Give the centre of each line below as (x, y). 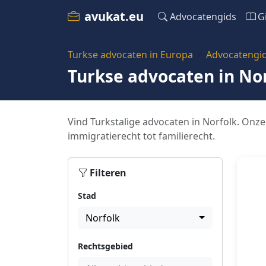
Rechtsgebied (105, 246)
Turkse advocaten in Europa (130, 55)
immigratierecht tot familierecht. (141, 136)
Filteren (108, 173)
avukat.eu (114, 16)
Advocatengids (203, 17)
